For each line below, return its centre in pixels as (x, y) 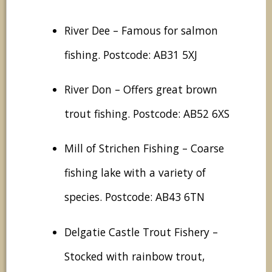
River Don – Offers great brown (141, 90)
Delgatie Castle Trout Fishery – (141, 232)
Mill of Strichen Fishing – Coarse (144, 148)
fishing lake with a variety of (135, 173)
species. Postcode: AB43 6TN (134, 197)
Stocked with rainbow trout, (134, 256)
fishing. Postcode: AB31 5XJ (131, 54)
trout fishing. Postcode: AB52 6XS (147, 114)
